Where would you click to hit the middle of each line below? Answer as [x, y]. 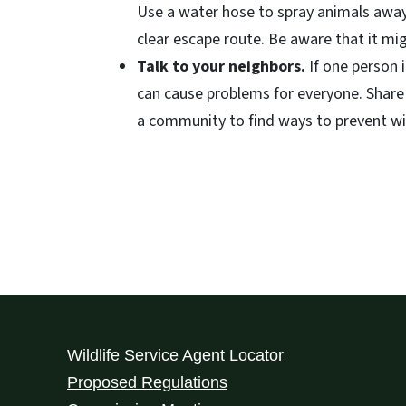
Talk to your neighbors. [223, 67]
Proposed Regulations [147, 383]
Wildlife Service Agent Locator [175, 356]
